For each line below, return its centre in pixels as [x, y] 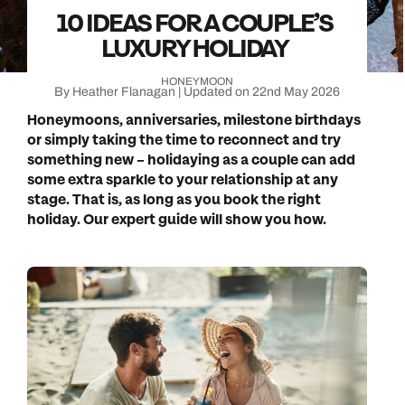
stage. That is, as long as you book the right [174, 200]
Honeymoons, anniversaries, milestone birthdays [194, 121]
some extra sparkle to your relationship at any [183, 180]
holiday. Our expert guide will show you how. [177, 220]
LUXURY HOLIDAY [195, 49]
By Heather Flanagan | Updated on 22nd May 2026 [197, 92]
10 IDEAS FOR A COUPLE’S [195, 24]
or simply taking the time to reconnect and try [184, 141]
